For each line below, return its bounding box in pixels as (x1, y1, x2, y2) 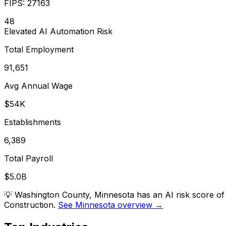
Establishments (4, 117, 61, 127)
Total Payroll (4, 153, 53, 163)
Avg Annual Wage (4, 80, 73, 91)
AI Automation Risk (36, 26, 112, 36)
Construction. (4, 199, 55, 210)
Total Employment (4, 44, 74, 54)
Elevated (4, 26, 36, 36)
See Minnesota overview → (58, 199, 163, 210)
